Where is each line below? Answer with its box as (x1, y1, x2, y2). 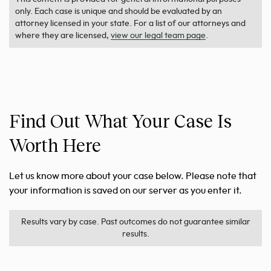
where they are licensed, (15, 31, 111, 41)
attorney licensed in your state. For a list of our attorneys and (15, 19, 246, 28)
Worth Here (9, 134, 101, 156)
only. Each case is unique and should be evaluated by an (15, 7, 222, 16)
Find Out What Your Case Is (9, 109, 232, 132)
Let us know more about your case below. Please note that (9, 171, 256, 181)
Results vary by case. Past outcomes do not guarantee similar (21, 218, 250, 227)
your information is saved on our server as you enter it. (9, 186, 242, 196)
